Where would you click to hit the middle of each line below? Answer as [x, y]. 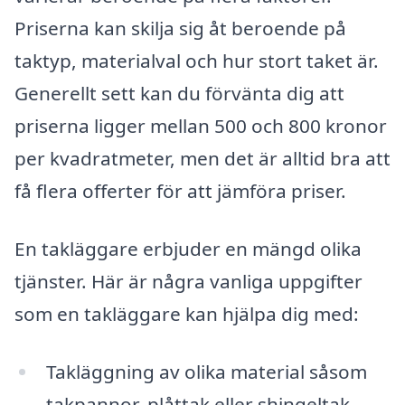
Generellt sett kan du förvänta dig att [179, 94]
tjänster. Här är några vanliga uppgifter [188, 282]
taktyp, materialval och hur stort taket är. [197, 61]
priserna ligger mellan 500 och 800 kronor [201, 126]
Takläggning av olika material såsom [206, 371]
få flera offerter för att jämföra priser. [180, 191]
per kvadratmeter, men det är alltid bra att [202, 159]
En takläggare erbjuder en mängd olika [188, 249]
